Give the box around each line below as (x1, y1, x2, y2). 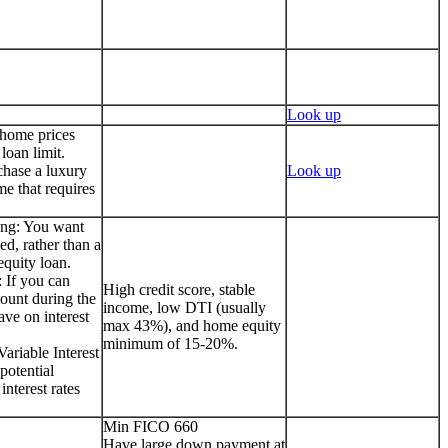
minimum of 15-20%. (103, 334, 238, 352)
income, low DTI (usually (103, 298, 266, 316)
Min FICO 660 (103, 417, 198, 435)
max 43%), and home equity (103, 316, 281, 334)
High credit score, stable (103, 280, 255, 298)
